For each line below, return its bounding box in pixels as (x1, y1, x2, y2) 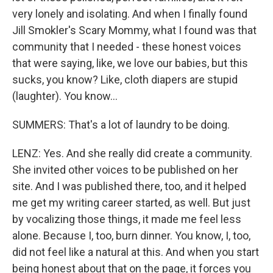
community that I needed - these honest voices (12, 40, 241, 53)
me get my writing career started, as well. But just (12, 196, 250, 209)
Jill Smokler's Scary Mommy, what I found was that (12, 24, 257, 37)
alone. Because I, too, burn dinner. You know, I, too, (12, 229, 250, 242)
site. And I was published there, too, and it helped (12, 180, 246, 193)
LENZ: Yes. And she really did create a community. (12, 147, 252, 160)
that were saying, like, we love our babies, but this (12, 57, 248, 69)
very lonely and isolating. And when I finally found (12, 7, 247, 20)
